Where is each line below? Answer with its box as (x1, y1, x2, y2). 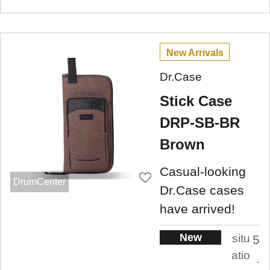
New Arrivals (166, 48, 224, 58)
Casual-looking (160, 165, 246, 179)
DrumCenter (13, 177, 66, 187)
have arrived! (160, 202, 235, 216)
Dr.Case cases (160, 183, 244, 198)
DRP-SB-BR (160, 115, 240, 131)
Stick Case (160, 93, 232, 110)
